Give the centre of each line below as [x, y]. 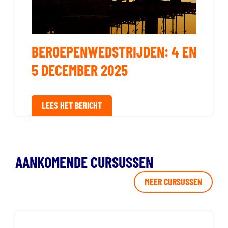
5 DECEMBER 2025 [80, 70]
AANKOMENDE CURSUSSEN [84, 162]
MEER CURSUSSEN [173, 182]
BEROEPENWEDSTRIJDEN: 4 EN [114, 51]
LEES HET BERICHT [72, 105]
